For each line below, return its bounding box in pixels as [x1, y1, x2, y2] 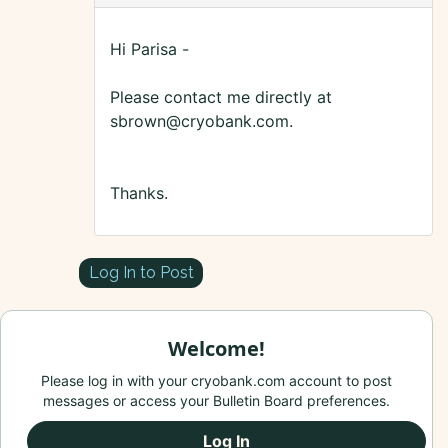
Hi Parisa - [110, 39, 189, 60]
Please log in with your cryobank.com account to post [41, 372, 392, 390]
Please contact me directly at [110, 87, 332, 108]
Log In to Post [88, 262, 194, 282]
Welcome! [168, 335, 265, 363]
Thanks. [110, 183, 168, 204]
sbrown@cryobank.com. [110, 111, 293, 132]
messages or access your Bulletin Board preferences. [43, 392, 390, 410]
